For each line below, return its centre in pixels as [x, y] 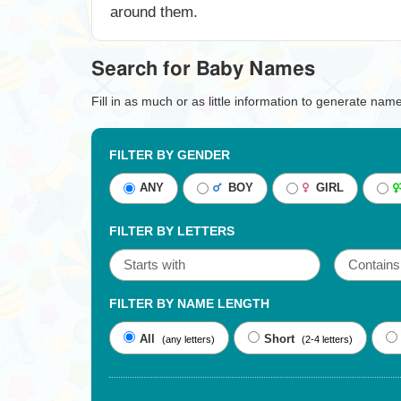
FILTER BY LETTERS [172, 231]
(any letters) [188, 339]
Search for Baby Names [203, 69]
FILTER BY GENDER [170, 155]
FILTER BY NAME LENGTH [189, 303]
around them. [154, 12]
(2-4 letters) [327, 339]
